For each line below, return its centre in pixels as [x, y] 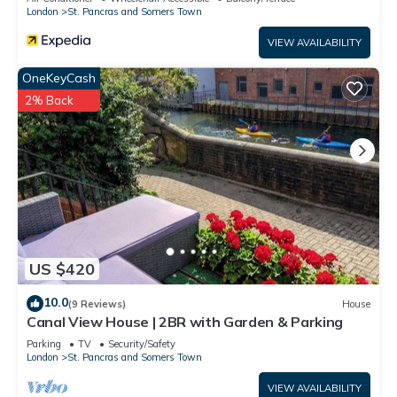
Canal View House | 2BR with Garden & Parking [185, 322]
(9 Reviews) [97, 304]
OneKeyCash [59, 78]
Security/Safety [142, 344]
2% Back [49, 101]
